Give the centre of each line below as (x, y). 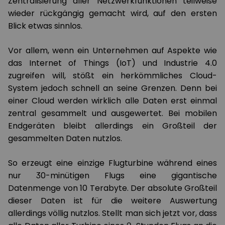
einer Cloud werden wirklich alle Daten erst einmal (113, 101)
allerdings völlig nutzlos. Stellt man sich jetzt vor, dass (113, 213)
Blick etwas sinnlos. (45, 26)
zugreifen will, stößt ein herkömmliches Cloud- (113, 76)
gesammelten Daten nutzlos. (65, 138)
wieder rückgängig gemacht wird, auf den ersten (113, 13)
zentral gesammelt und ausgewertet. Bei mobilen (113, 113)
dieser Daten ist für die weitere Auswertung (113, 201)
